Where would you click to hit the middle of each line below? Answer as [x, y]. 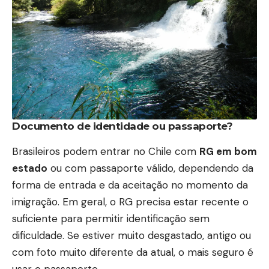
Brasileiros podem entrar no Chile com [106, 151]
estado [30, 168]
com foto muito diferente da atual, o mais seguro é [133, 252]
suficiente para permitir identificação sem [111, 218]
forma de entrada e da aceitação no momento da [130, 185]
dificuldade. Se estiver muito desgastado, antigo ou [131, 235]
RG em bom [228, 151]
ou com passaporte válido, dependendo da [150, 168]
